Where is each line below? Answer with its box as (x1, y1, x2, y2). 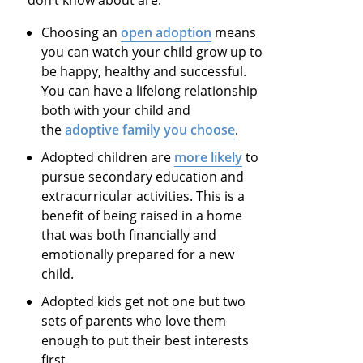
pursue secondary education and (41, 167, 245, 186)
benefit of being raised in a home (41, 206, 243, 224)
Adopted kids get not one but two (41, 292, 246, 310)
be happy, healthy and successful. (41, 62, 247, 80)
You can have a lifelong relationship (41, 81, 258, 100)
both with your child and (41, 100, 191, 119)
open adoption (121, 23, 212, 41)
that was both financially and (41, 225, 217, 244)
